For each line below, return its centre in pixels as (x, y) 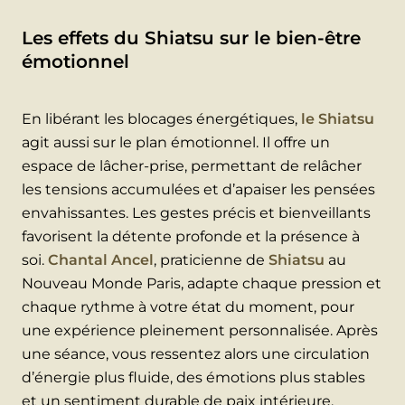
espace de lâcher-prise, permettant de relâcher (192, 166)
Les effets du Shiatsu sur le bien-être (191, 38)
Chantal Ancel (101, 260)
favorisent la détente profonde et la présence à (191, 237)
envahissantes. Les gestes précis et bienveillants (196, 213)
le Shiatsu (338, 119)
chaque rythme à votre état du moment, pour (188, 307)
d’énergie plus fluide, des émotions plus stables (193, 378)
